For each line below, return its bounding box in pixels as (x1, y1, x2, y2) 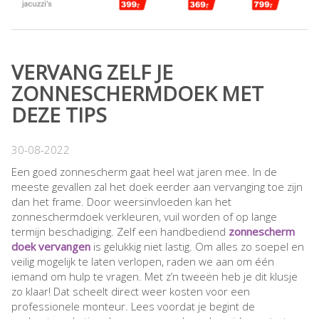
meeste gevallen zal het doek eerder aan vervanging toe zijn (11, 179, 303, 194)
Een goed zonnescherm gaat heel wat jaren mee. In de (11, 164, 277, 179)
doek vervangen (11, 239, 90, 254)
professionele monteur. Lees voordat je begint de (11, 299, 255, 314)
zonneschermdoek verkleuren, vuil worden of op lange (11, 209, 277, 224)
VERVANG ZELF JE (11, 58, 173, 85)
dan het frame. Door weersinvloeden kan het (11, 194, 231, 209)
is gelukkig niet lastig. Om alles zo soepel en (90, 239, 304, 254)
